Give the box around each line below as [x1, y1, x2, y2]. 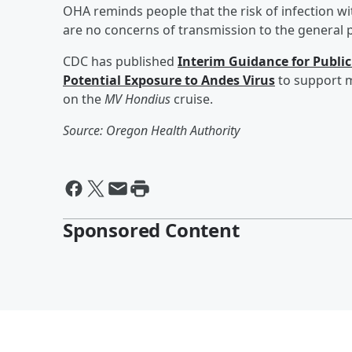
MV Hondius [104, 90, 170, 108]
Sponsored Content [63, 216, 240, 243]
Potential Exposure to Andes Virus [63, 71, 275, 89]
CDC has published [63, 52, 178, 70]
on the [63, 90, 104, 108]
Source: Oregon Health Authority [63, 121, 240, 139]
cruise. [170, 90, 213, 108]
